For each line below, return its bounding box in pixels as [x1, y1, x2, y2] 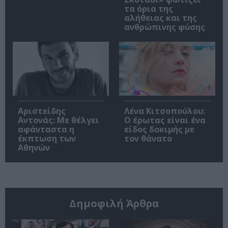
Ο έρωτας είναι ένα [124, 115, 206, 126]
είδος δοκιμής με [124, 124, 194, 135]
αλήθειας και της [124, 12, 197, 23]
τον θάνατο [124, 133, 172, 145]
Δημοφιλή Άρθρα [69, 196, 159, 211]
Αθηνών [18, 142, 50, 154]
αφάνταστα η [18, 124, 74, 135]
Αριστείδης [18, 105, 66, 117]
